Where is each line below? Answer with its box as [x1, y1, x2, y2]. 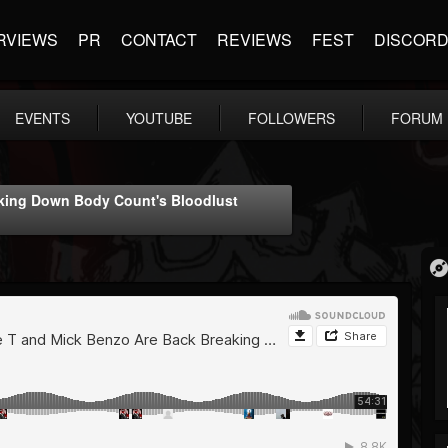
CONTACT [121, 28, 197, 51]
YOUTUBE [126, 108, 192, 128]
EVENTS [15, 108, 70, 128]
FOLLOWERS [248, 108, 335, 128]
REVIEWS [217, 28, 292, 51]
